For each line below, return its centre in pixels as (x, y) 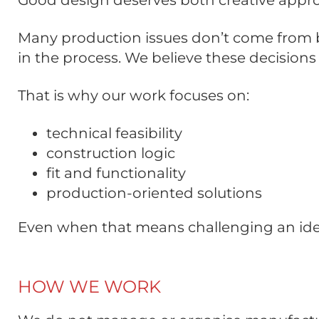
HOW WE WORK (89, 287)
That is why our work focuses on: (134, 96)
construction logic (111, 153)
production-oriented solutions (154, 193)
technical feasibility (114, 134)
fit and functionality (116, 173)
